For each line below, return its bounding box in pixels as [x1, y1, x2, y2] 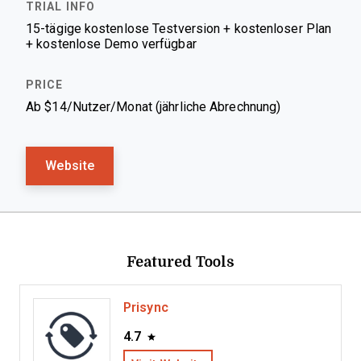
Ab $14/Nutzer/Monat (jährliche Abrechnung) [26, 100, 281, 114]
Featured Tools [127, 251, 234, 272]
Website [45, 159, 95, 172]
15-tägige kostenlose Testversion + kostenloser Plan [26, 22, 332, 35]
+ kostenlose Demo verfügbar [26, 37, 197, 51]
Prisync [123, 301, 168, 314]
